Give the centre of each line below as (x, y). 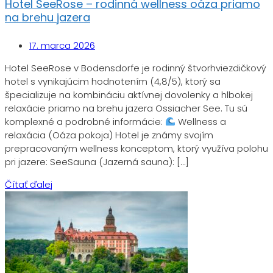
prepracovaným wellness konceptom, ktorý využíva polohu (136, 148)
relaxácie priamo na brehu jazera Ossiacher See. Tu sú (126, 108)
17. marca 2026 (62, 45)
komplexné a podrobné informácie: (85, 121)
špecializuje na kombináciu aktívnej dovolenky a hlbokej (129, 94)
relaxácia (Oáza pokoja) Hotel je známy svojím (109, 135)
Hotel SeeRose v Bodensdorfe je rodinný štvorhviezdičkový (136, 68)
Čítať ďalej (29, 184)
